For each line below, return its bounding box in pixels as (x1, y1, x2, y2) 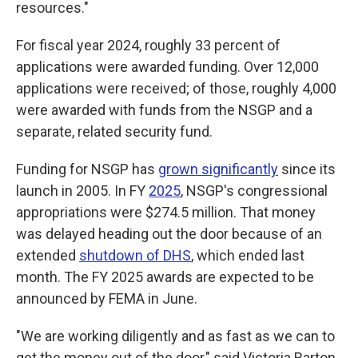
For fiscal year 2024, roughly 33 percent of (16, 37, 280, 54)
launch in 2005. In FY (16, 182, 149, 199)
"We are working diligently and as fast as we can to (16, 328, 335, 344)
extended (16, 247, 79, 264)
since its (278, 161, 336, 177)
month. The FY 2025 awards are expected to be (16, 268, 314, 285)
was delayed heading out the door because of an (16, 225, 322, 242)
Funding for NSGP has (16, 161, 158, 177)
